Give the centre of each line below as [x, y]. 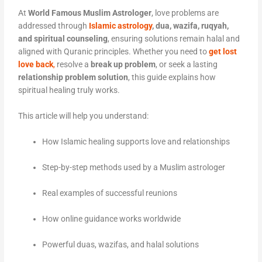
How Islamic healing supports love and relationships [136, 141]
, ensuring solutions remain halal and [174, 39]
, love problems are [185, 13]
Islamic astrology [121, 26]
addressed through [54, 26]
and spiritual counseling [63, 39]
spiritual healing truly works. [69, 90]
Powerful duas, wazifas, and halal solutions [121, 244]
